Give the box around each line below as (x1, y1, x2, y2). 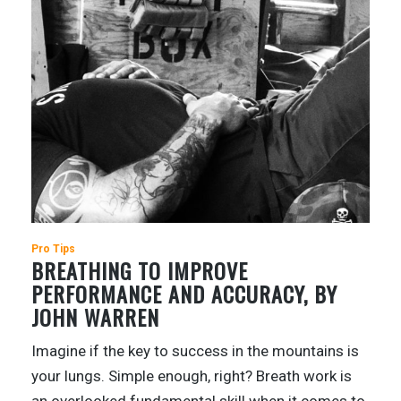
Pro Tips (31, 243, 75, 256)
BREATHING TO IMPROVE (31, 254, 248, 287)
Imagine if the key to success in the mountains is (31, 342, 359, 361)
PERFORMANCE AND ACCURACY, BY (31, 277, 337, 311)
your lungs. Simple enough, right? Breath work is (31, 367, 352, 386)
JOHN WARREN (31, 301, 159, 334)
